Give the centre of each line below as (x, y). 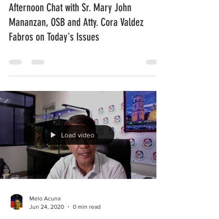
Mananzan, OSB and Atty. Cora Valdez (76, 22)
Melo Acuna (45, 198)
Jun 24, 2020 (47, 207)
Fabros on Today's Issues (54, 37)
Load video (78, 135)
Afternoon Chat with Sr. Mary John (70, 8)
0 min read (87, 207)
